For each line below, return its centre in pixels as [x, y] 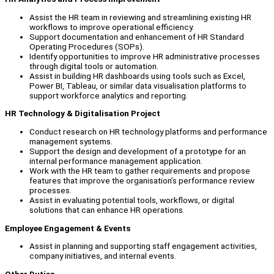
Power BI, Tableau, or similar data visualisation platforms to [138, 85]
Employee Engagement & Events [68, 228]
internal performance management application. [116, 161]
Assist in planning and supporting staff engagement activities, [143, 246]
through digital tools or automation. [94, 66]
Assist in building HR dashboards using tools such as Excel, [137, 76]
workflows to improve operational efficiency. [112, 27]
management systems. [71, 142]
